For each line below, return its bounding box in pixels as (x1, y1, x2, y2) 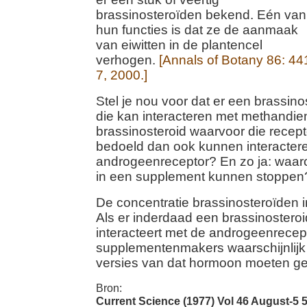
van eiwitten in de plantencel (96, 38, 262, 52)
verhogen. (96, 53, 159, 67)
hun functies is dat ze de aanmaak (96, 23, 298, 37)
